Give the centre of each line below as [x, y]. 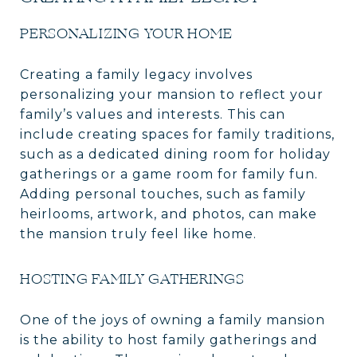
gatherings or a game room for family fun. [169, 174]
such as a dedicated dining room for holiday [175, 154]
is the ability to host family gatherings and [169, 339]
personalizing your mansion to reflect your [172, 94]
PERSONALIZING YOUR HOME [126, 33]
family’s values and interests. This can [153, 114]
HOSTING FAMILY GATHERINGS [132, 279]
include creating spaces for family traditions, [177, 134]
